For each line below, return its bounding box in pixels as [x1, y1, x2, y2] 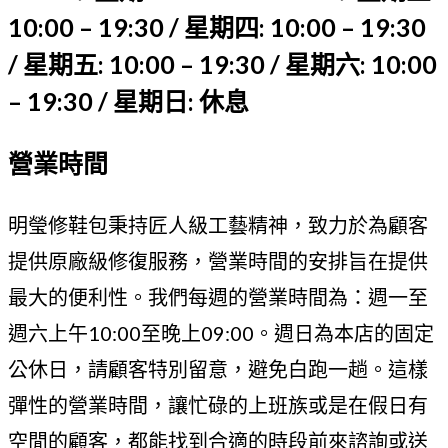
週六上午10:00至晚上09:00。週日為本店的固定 [8, 321, 434, 346]
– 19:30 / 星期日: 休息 [8, 86, 249, 117]
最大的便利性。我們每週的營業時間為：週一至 [8, 285, 428, 310]
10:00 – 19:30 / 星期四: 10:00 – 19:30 [8, 12, 426, 43]
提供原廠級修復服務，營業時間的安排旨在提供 [8, 249, 428, 274]
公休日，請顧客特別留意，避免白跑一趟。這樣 [8, 357, 428, 382]
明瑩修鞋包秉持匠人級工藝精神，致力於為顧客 [8, 213, 428, 238]
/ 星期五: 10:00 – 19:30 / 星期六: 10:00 [8, 49, 437, 80]
